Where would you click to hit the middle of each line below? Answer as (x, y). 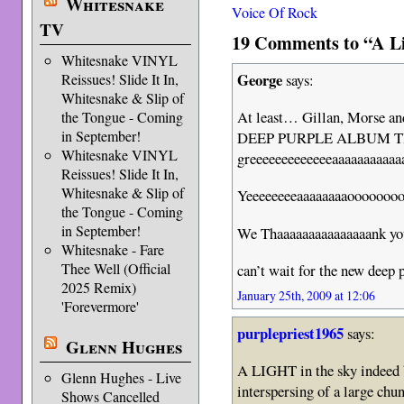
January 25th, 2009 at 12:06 (307, 296)
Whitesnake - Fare (112, 249)
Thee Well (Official (115, 268)
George (260, 80)
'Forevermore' (100, 306)
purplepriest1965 (291, 334)
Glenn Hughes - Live (121, 377)
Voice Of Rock (275, 13)
